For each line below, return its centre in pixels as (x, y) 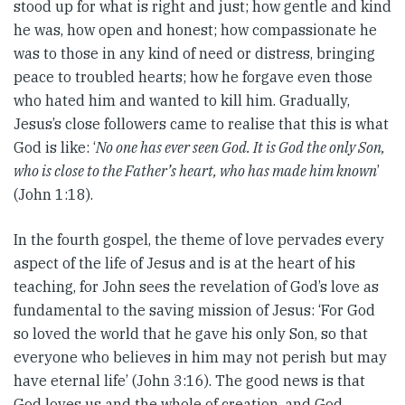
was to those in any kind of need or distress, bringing (194, 53)
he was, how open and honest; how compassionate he (195, 30)
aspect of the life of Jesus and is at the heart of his (184, 263)
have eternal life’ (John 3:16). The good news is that (189, 381)
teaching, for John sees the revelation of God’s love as (196, 287)
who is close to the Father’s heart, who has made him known (195, 171)
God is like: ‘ (55, 147)
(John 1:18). (53, 194)
